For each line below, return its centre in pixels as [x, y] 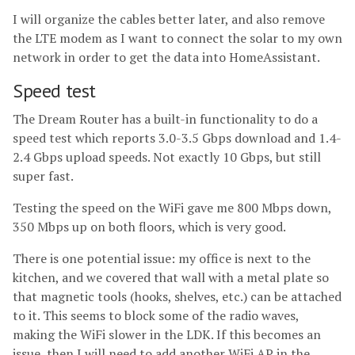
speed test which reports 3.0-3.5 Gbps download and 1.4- [177, 138]
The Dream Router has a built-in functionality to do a [165, 119]
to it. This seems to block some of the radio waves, [156, 316]
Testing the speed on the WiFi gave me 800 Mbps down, [172, 208]
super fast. [43, 176]
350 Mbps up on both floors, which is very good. [149, 227]
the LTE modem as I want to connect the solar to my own [177, 38]
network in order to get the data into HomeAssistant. [166, 57]
